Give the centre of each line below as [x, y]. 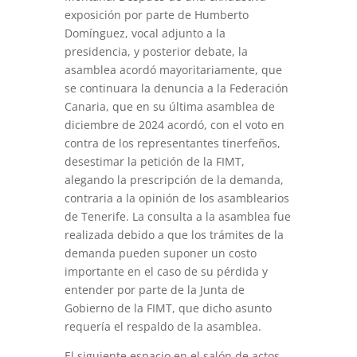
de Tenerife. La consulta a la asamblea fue [177, 216]
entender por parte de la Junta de [154, 290]
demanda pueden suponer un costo [160, 253]
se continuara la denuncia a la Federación [176, 88]
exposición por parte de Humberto [156, 15]
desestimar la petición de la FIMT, [154, 161]
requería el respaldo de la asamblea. [163, 326]
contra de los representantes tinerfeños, [172, 143]
